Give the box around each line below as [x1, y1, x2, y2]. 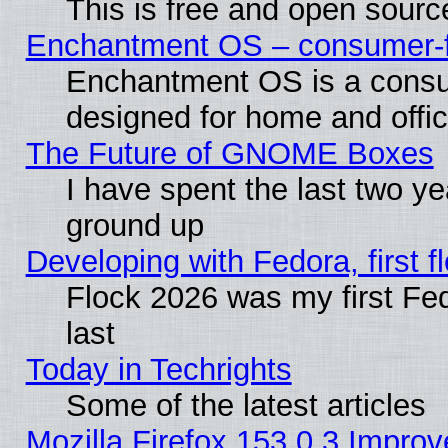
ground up [65, 207, 204, 243]
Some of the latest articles [65, 387, 426, 423]
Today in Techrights [25, 351, 292, 387]
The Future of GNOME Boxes [25, 135, 434, 171]
